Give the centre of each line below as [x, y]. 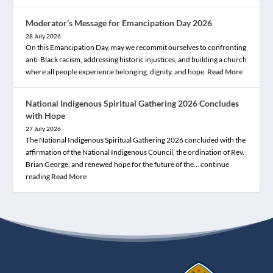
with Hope [46, 115]
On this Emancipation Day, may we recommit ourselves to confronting [136, 47]
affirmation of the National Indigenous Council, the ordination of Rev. [135, 152]
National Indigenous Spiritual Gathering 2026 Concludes [133, 103]
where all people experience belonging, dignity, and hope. [117, 72]
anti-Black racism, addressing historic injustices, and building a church [136, 59]
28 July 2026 [44, 36]
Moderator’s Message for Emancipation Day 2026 [119, 23]
